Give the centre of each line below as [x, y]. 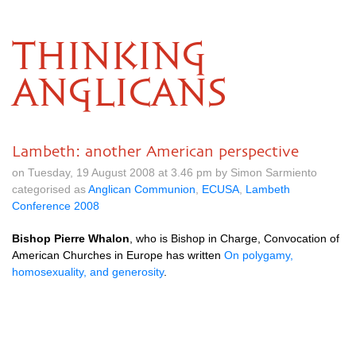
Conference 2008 [56, 206]
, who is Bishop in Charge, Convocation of [234, 238]
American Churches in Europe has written [118, 255]
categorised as [50, 189]
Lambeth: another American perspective [155, 151]
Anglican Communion [142, 189]
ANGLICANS [119, 95]
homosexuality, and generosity [88, 272]
